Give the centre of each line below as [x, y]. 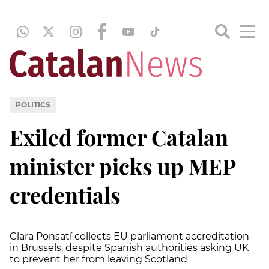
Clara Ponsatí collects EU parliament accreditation [129, 236]
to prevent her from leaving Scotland [100, 259]
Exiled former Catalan [119, 137]
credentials [65, 194]
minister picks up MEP [122, 165]
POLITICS [33, 104]
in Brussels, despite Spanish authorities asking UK [129, 247]
